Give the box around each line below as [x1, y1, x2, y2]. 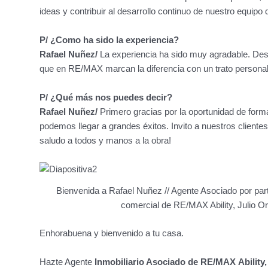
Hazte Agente [39, 256, 92, 267]
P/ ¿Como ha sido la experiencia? [39, 35, 179, 45]
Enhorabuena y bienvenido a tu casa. [39, 227, 184, 238]
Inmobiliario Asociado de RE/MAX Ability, [92, 256, 267, 267]
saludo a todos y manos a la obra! [39, 135, 171, 146]
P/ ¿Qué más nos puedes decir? [39, 92, 172, 103]
